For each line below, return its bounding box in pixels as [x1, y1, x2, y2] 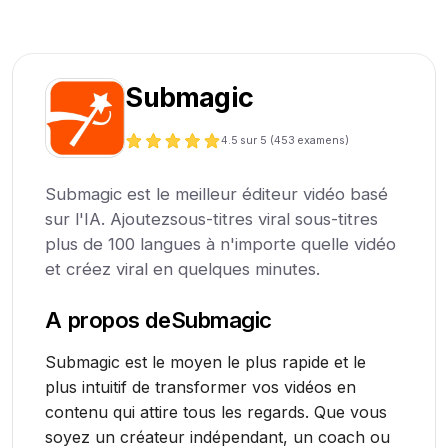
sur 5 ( [239, 133, 274, 147]
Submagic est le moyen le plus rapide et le [45, 352, 367, 373]
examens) [296, 133, 349, 147]
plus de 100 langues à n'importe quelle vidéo [45, 234, 397, 255]
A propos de [45, 306, 171, 334]
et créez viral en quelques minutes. [45, 259, 321, 280]
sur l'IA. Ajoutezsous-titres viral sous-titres [45, 209, 379, 230]
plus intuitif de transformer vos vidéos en [45, 377, 357, 398]
